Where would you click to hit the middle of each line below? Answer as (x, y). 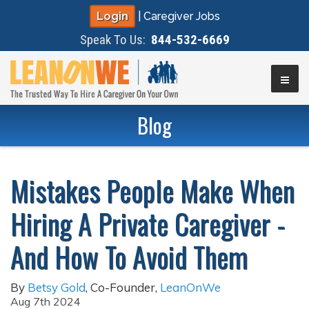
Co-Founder (123, 287)
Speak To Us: (115, 40)
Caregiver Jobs (181, 16)
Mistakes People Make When (152, 190)
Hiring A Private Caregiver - (148, 223)
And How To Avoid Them (129, 257)
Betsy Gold (57, 287)
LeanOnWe (190, 287)
